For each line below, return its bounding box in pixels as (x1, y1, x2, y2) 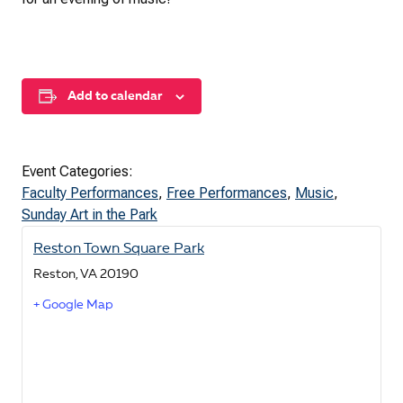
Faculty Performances (22, 184, 158, 202)
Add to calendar (67, 90, 162, 103)
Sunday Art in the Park (22, 206, 157, 224)
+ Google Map (33, 299, 113, 312)
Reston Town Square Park (33, 242, 204, 257)
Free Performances (166, 184, 287, 202)
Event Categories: (22, 163, 133, 181)
